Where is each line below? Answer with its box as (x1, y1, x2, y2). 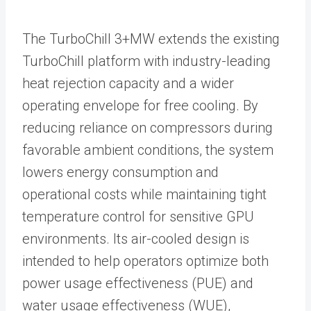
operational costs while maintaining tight (22, 185, 267, 203)
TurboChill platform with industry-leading (22, 52, 271, 69)
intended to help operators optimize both (22, 252, 269, 269)
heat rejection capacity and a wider (22, 74, 234, 92)
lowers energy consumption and (22, 163, 219, 180)
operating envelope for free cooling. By (22, 96, 258, 114)
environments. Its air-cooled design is (22, 230, 249, 247)
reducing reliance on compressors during (22, 119, 273, 136)
